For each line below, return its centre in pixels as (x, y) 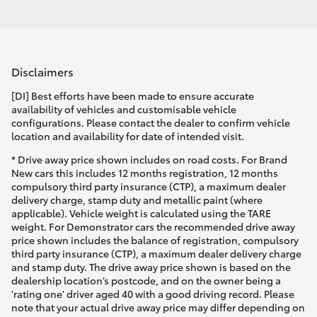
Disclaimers (42, 71)
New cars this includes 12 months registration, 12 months (145, 173)
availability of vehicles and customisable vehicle (124, 109)
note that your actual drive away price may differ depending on (158, 307)
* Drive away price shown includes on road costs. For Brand (149, 160)
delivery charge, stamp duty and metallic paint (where (137, 200)
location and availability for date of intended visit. (128, 136)
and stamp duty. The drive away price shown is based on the (151, 267)
